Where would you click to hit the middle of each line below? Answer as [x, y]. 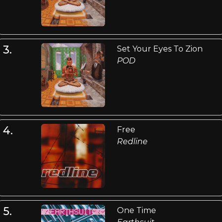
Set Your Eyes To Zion [160, 49]
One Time [136, 211]
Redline [132, 142]
